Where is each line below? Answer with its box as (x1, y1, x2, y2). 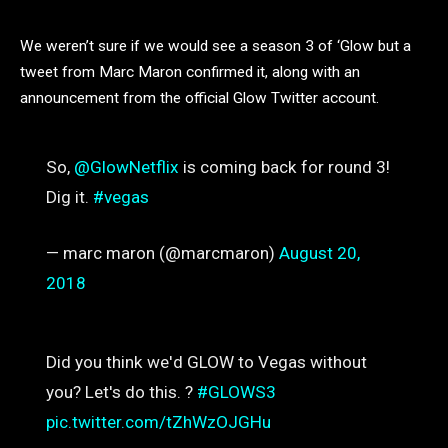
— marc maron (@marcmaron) (45, 243, 279, 264)
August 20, (278, 243, 360, 264)
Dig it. (45, 186, 93, 207)
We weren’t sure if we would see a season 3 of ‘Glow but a (20, 37, 411, 55)
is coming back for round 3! (178, 156, 390, 177)
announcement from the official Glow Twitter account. (20, 89, 379, 107)
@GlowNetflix (73, 156, 179, 177)
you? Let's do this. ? (45, 382, 197, 403)
